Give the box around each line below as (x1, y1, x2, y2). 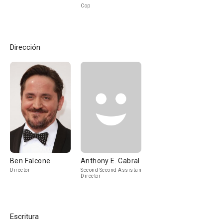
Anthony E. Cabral (81, 157, 140, 165)
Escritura (10, 212, 39, 221)
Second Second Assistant (81, 167, 143, 173)
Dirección (10, 43, 40, 52)
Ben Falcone (10, 157, 51, 165)
